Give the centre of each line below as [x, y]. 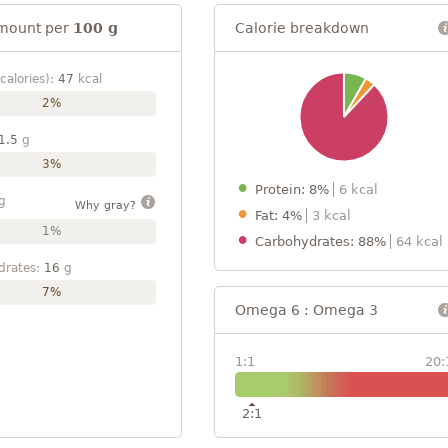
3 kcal [331, 215]
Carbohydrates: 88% [322, 241]
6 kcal [358, 189]
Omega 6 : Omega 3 [306, 309]
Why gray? [107, 205]
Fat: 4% [280, 215]
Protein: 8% [294, 189]
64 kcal [419, 241]
